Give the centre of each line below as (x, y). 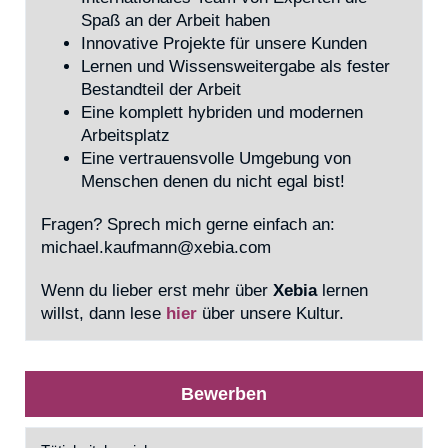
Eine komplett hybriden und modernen (222, 112)
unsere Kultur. (292, 313)
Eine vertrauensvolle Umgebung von (216, 158)
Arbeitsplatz (125, 135)
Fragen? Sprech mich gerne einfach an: (188, 224)
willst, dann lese (103, 313)
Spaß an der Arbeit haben (175, 20)
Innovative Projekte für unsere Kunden (224, 43)
